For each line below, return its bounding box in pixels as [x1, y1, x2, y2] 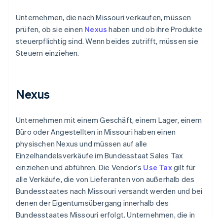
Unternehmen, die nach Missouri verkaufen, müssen [16, 12, 191, 23]
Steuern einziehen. [16, 48, 79, 58]
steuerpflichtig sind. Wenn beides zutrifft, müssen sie [16, 36, 198, 46]
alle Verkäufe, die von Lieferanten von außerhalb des [16, 174, 195, 184]
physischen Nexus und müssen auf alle [16, 139, 147, 149]
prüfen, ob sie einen [16, 24, 85, 35]
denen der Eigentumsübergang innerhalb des [16, 198, 169, 208]
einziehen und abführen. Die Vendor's [16, 162, 144, 173]
